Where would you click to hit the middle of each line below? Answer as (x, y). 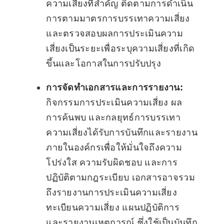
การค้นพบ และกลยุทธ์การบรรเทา (113, 117)
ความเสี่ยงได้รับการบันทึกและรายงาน (122, 132)
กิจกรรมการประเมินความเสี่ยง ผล (114, 102)
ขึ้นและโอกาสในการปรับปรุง (103, 63)
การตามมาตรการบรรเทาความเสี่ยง (118, 18)
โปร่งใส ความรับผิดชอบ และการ (112, 162)
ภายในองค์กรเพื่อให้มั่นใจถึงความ (114, 147)
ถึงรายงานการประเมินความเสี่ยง (111, 192)
